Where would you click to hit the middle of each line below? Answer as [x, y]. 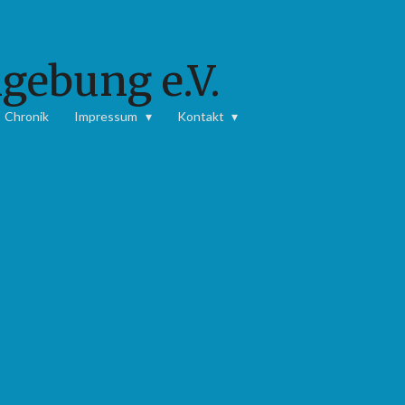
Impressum [108, 116]
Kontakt [202, 116]
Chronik [27, 116]
